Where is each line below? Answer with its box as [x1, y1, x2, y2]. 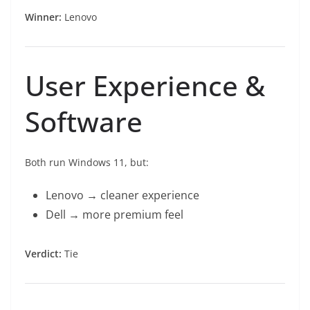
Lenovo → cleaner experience [46, 188, 199, 203]
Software [25, 102, 143, 141]
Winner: [25, 10, 62, 24]
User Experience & [25, 66, 265, 105]
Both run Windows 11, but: [25, 156, 149, 170]
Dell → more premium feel [46, 207, 183, 223]
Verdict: [25, 247, 62, 261]
